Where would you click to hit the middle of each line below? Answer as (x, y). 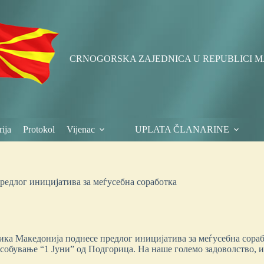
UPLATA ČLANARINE (182, 129)
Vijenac (80, 129)
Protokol (39, 129)
